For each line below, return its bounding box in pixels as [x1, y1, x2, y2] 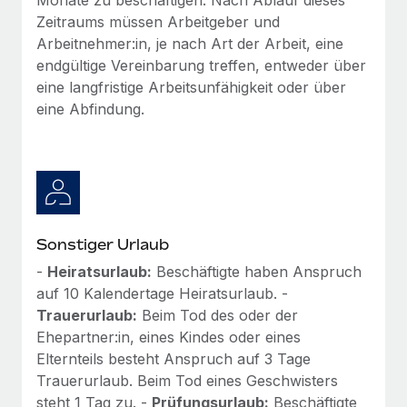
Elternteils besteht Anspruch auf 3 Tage [36, 349, 311, 368]
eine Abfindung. [36, 99, 144, 118]
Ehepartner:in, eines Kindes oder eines [36, 327, 301, 346]
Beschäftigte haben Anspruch [152, 262, 362, 281]
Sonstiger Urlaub [36, 234, 169, 253]
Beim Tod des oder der [137, 305, 298, 324]
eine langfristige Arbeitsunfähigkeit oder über [36, 77, 346, 96]
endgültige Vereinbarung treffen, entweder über [36, 55, 366, 74]
